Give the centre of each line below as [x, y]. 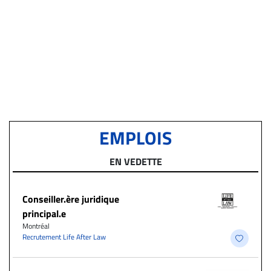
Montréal [36, 226]
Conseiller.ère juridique [71, 199]
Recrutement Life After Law [64, 237]
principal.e [44, 214]
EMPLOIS [135, 138]
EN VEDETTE [135, 162]
